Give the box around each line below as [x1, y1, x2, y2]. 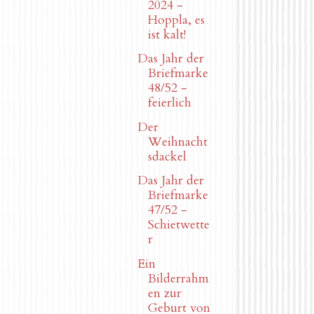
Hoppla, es [147, 11, 205, 29]
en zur [147, 284, 182, 302]
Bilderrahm [147, 269, 209, 287]
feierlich [147, 94, 191, 112]
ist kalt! [147, 25, 186, 43]
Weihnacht [147, 132, 207, 151]
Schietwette [147, 216, 210, 234]
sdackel [147, 147, 186, 165]
